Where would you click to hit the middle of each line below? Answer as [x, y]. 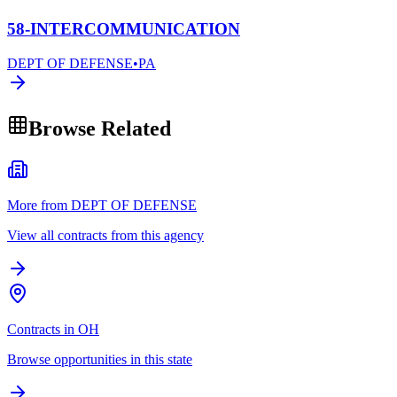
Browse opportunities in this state [100, 359]
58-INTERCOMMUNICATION [124, 29]
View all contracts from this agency [105, 235]
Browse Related [100, 128]
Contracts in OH [53, 329]
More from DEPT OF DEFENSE [102, 205]
